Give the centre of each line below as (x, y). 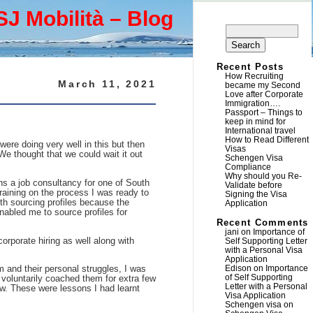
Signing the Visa (256, 194)
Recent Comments (262, 223)
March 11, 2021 (107, 84)
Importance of (278, 232)
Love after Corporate (264, 94)
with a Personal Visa (263, 250)
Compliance (248, 167)
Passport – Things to (263, 112)
